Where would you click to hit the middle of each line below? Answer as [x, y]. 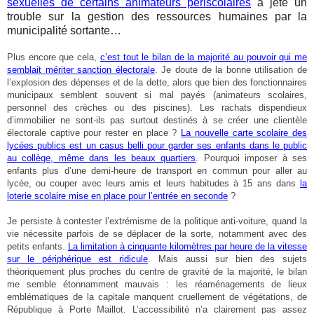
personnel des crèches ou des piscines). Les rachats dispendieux [157, 107]
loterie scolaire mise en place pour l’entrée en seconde [117, 196]
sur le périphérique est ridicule [77, 259]
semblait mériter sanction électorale [81, 69]
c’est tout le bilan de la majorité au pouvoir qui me [204, 57]
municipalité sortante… [64, 30]
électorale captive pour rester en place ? [94, 132]
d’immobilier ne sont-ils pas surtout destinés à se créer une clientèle [157, 120]
